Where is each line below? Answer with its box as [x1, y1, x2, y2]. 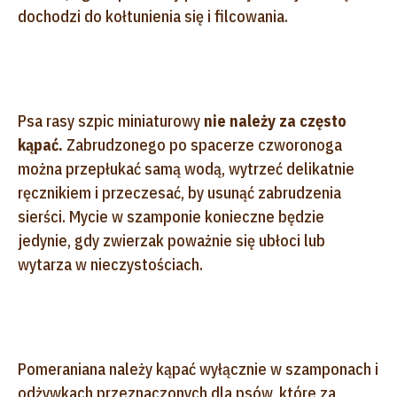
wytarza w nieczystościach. [18, 253, 206, 275]
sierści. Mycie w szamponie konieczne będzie [18, 206, 324, 227]
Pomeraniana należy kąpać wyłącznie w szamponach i [18, 358, 378, 379]
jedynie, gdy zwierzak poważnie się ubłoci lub [18, 230, 325, 251]
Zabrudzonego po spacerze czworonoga [63, 134, 342, 155]
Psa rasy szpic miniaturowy [18, 110, 204, 131]
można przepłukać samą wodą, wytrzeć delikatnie [18, 158, 354, 179]
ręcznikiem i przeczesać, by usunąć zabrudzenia [18, 182, 341, 203]
